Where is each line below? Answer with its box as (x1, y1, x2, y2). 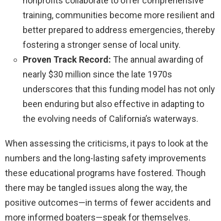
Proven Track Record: (23, 54, 111, 65)
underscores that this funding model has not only (23, 83, 215, 94)
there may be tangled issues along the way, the (5, 182, 187, 193)
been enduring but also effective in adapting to (23, 98, 204, 109)
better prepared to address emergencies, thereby (23, 24, 215, 35)
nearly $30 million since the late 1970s (23, 69, 172, 79)
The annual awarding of (111, 54, 204, 65)
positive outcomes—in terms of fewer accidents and (5, 197, 211, 208)
